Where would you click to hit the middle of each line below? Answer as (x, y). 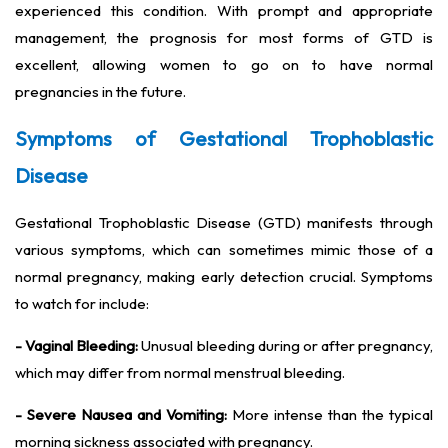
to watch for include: (82, 304)
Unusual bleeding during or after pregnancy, (285, 346)
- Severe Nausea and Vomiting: (121, 415)
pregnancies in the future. (100, 92)
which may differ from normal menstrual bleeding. (180, 373)
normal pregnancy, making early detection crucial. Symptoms (224, 277)
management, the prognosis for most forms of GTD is (224, 38)
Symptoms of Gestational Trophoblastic (224, 139)
